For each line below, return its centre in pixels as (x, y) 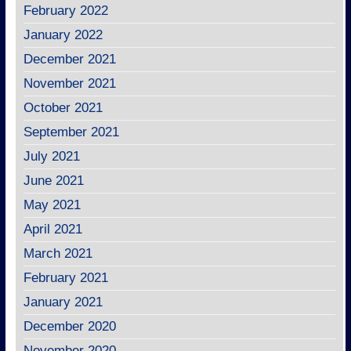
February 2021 (65, 277)
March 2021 (58, 253)
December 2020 (69, 326)
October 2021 (63, 107)
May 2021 (52, 204)
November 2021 (69, 83)
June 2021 (53, 180)
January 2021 (63, 302)
